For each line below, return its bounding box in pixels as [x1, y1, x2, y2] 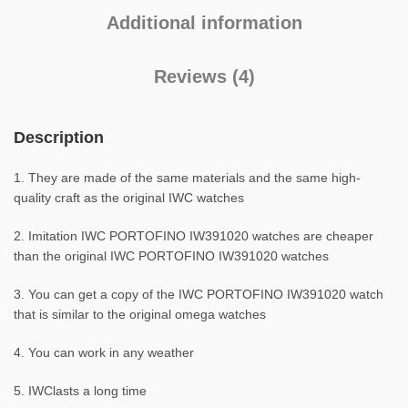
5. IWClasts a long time [14, 383, 147, 398]
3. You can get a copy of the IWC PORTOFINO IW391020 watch [14, 287, 383, 301]
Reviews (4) [153, 66, 255, 87]
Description [14, 128, 104, 147]
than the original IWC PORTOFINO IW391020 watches [14, 249, 329, 263]
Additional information [106, 13, 302, 33]
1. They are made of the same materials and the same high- [14, 170, 361, 185]
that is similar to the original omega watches [14, 307, 266, 321]
